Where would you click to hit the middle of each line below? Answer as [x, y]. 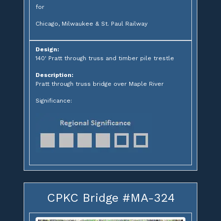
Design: [47, 49]
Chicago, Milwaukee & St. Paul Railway [92, 23]
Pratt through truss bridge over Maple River [100, 84]
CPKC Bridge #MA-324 [110, 198]
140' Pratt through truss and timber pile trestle [105, 58]
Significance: [54, 100]
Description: [55, 75]
